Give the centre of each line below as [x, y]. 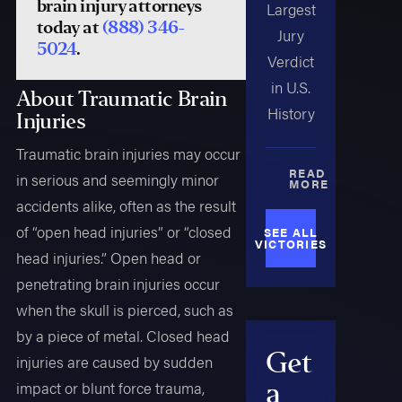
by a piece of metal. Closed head [123, 336]
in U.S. [291, 87]
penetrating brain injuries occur [118, 284]
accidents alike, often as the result [127, 206]
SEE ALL [291, 232]
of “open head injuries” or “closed [124, 232]
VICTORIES [291, 244]
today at [69, 27]
